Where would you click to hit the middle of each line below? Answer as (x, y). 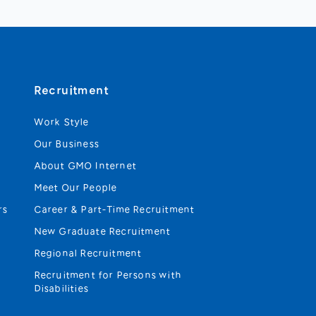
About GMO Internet (86, 166)
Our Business (67, 144)
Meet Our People (76, 188)
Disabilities (61, 288)
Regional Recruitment (88, 253)
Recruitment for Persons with (108, 275)
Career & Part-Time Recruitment (115, 209)
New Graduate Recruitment (103, 231)
